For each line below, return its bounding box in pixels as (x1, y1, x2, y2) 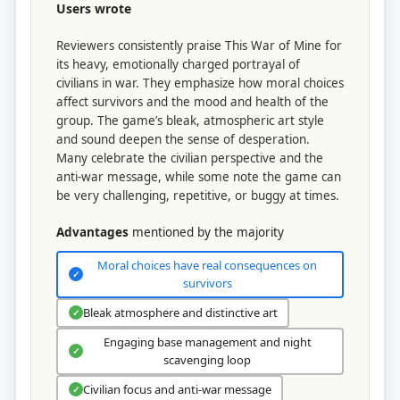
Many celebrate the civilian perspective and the (56, 149, 323, 166)
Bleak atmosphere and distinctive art (82, 304, 278, 321)
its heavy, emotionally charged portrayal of (56, 55, 300, 72)
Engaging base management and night (103, 334, 312, 351)
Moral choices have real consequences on (97, 257, 317, 274)
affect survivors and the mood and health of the (56, 93, 329, 110)
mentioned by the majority (129, 223, 284, 240)
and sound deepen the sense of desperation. (56, 130, 310, 147)
